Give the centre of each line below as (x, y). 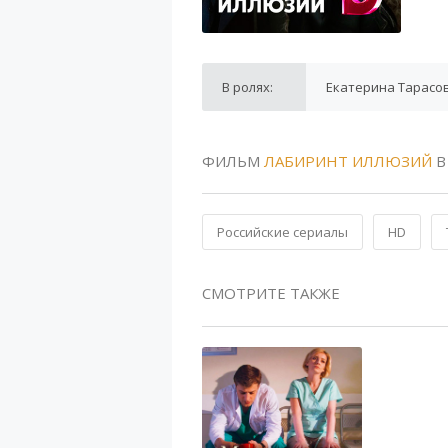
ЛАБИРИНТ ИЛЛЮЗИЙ (348, 161)
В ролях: (247, 87)
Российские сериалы (282, 232)
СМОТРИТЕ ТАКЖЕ (271, 293)
